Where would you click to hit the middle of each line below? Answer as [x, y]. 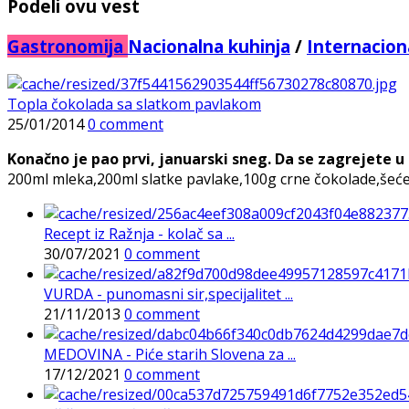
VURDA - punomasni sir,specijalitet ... [168, 294]
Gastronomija [68, 46]
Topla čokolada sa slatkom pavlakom [134, 105]
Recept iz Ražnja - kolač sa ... [139, 234]
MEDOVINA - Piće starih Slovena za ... [170, 355]
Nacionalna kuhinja [209, 46]
